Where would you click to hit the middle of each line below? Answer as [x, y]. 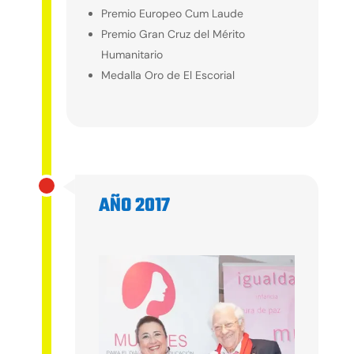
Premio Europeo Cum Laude [173, 14]
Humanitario [132, 55]
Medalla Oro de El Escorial [168, 75]
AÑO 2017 [134, 206]
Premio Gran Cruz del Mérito [173, 34]
